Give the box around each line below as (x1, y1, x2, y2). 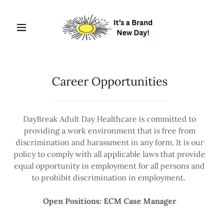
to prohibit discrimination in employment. (32, 173, 187, 182)
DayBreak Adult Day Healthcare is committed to (23, 114, 196, 124)
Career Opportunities (51, 74, 168, 89)
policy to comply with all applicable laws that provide (14, 149, 205, 159)
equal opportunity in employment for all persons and (14, 161, 205, 171)
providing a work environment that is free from (23, 126, 196, 135)
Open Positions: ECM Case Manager (43, 196, 176, 206)
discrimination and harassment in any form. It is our (15, 137, 204, 147)
